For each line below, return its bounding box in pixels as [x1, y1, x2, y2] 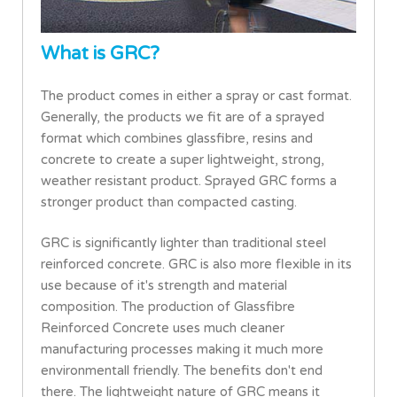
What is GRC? [41, 43, 160, 65]
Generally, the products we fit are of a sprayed [41, 109, 324, 125]
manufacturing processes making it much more [41, 341, 323, 357]
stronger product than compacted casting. [41, 194, 297, 210]
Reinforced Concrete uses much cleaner [41, 320, 284, 336]
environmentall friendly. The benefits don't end [41, 362, 323, 378]
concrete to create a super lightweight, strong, [41, 152, 324, 167]
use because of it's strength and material [41, 277, 287, 293]
